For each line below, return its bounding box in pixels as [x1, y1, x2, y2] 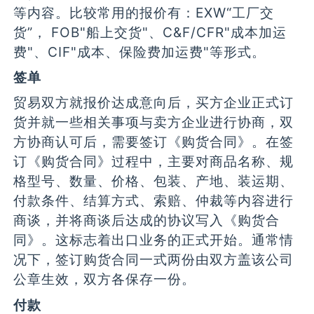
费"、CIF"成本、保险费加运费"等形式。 [13, 43, 266, 60]
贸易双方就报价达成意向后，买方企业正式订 [13, 94, 294, 111]
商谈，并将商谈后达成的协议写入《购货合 [13, 212, 280, 229]
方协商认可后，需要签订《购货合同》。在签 [13, 133, 294, 151]
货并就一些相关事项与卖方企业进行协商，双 [13, 114, 294, 131]
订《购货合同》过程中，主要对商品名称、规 [13, 153, 294, 170]
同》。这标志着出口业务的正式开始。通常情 [13, 231, 294, 249]
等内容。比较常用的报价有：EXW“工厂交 [13, 4, 275, 21]
